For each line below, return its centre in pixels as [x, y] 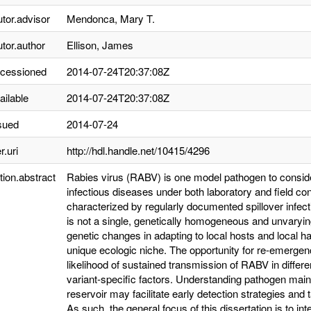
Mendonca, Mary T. [111, 18]
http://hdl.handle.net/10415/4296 [138, 150]
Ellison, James [100, 45]
